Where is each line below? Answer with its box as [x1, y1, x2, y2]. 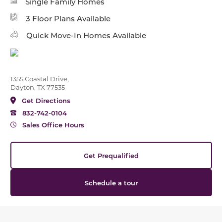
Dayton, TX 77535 [10, 83, 65, 92]
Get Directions [21, 96, 70, 105]
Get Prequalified [83, 151, 139, 160]
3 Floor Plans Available [25, 13, 111, 24]
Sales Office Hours [22, 120, 84, 129]
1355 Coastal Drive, [10, 74, 69, 83]
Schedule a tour [84, 178, 138, 187]
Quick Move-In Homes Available [26, 30, 146, 41]
